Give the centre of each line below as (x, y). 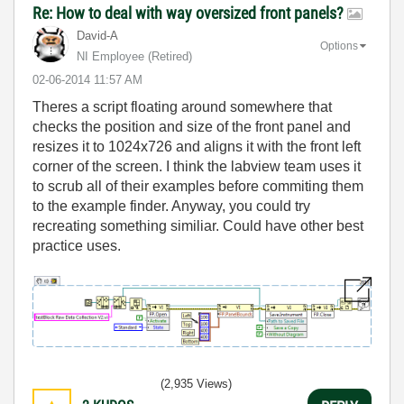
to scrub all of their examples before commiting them (198, 186)
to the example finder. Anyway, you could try (171, 206)
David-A (97, 36)
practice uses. (77, 246)
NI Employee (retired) (134, 56)
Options (339, 46)
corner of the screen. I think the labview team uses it (197, 166)
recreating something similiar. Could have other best (198, 226)
